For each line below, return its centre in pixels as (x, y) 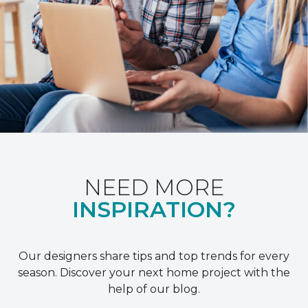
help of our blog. (154, 289)
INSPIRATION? (154, 209)
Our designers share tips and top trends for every (154, 256)
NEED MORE (154, 187)
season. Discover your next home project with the (154, 272)
